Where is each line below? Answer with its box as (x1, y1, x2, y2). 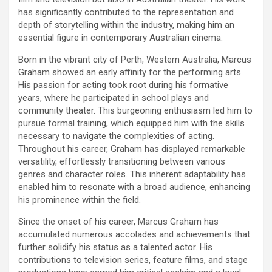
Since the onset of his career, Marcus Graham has (18, 216, 219, 227)
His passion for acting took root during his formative (18, 79, 228, 90)
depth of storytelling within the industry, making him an (18, 19, 234, 30)
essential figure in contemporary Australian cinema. (18, 32, 223, 43)
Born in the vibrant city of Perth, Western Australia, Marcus (18, 53, 251, 65)
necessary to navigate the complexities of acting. (18, 130, 214, 141)
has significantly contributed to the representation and (18, 6, 234, 18)
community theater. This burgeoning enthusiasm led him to (18, 104, 253, 116)
